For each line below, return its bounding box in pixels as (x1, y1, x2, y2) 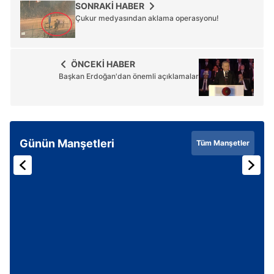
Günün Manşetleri (20, 136, 114, 150)
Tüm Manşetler (196, 138, 250, 148)
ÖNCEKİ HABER (71, 59, 135, 70)
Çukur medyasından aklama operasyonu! (75, 13, 219, 23)
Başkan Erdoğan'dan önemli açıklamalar (59, 72, 199, 81)
